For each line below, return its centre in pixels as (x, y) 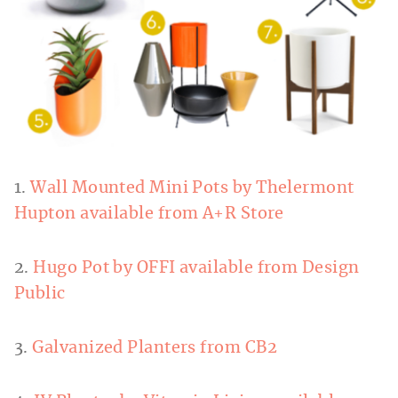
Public (40, 295)
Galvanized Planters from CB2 (155, 349)
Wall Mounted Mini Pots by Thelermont (192, 189)
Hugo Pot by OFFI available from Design (196, 269)
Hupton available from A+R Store (149, 215)
